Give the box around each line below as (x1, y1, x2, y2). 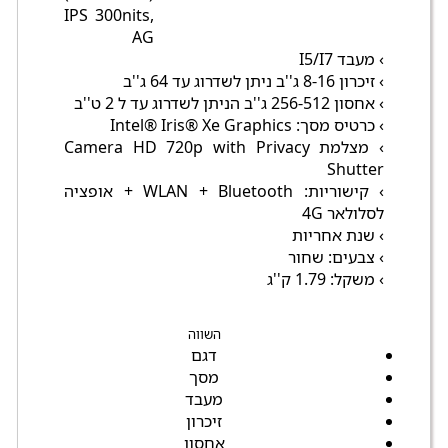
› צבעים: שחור (288, 246, 384, 269)
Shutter (327, 158, 384, 181)
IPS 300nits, (64, 4, 154, 27)
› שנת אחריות (292, 224, 384, 247)
